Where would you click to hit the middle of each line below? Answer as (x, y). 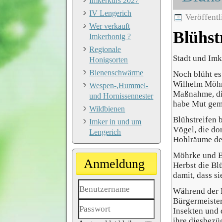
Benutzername (101, 203)
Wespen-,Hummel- (119, 85)
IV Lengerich (111, 13)
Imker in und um (115, 122)
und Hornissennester (121, 96)
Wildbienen (107, 109)
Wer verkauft (110, 26)
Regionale (105, 49)
